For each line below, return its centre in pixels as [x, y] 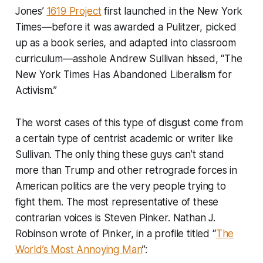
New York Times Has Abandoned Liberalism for [123, 74]
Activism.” [36, 90]
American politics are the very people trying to [120, 186]
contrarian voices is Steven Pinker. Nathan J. [115, 218]
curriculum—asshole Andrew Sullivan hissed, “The [129, 58]
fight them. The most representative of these [117, 202]
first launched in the [149, 11]
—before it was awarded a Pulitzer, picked [139, 27]
